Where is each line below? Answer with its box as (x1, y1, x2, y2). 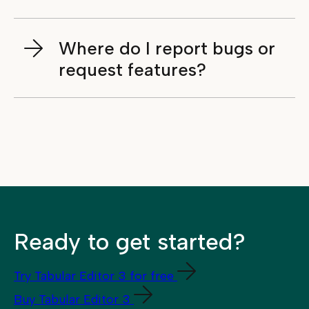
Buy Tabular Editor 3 (14, 292, 130, 308)
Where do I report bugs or (59, 37, 275, 60)
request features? (59, 59, 206, 81)
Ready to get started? (14, 228, 246, 256)
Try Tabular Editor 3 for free (14, 268, 174, 284)
